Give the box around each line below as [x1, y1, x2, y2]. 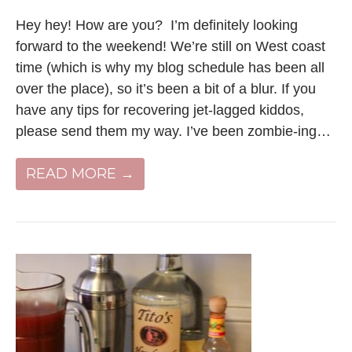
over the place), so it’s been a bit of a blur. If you [16, 80, 316, 97]
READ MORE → [26, 164, 134, 182]
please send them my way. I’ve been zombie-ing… [16, 123, 331, 139]
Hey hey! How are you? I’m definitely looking [16, 16, 298, 33]
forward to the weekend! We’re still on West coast [16, 38, 325, 54]
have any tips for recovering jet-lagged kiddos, [16, 101, 304, 118]
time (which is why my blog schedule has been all [16, 59, 324, 75]
